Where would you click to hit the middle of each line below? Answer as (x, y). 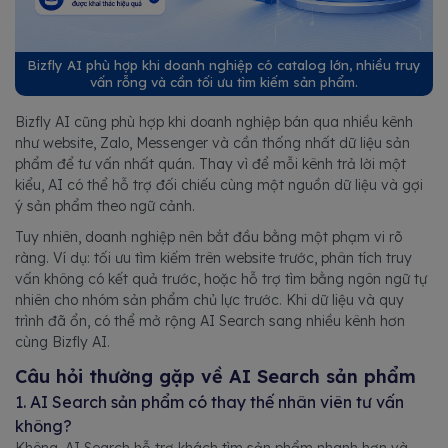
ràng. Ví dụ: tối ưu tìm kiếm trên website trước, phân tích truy (213, 258)
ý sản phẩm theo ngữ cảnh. (105, 206)
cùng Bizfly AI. (62, 342)
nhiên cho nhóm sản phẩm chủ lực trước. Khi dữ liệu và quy (209, 300)
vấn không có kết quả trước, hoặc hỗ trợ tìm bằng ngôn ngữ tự (221, 279)
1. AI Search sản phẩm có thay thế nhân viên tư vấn (209, 402)
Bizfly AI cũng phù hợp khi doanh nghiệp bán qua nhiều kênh (214, 122)
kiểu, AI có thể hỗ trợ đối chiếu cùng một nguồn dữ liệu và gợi (219, 185)
